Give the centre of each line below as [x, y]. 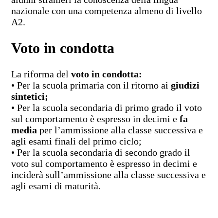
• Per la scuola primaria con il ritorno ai [91, 85]
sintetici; [30, 96]
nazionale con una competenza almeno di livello [107, 11]
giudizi [185, 85]
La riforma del [41, 74]
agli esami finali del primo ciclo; [76, 141]
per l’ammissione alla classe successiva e [120, 130]
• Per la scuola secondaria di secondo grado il [101, 152]
